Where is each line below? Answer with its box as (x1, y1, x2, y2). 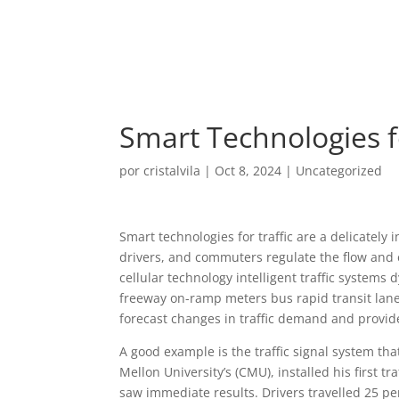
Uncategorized (296, 162, 383, 179)
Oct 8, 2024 (215, 162, 282, 179)
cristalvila (143, 162, 201, 179)
